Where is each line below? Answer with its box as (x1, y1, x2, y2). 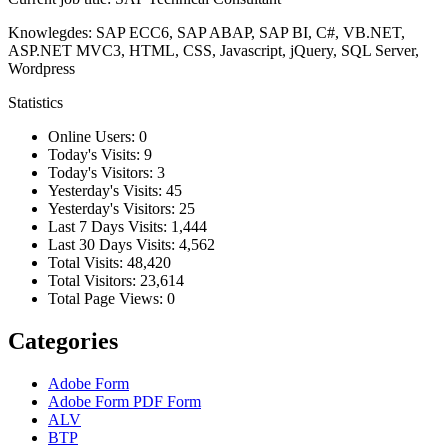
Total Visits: (48, 254, 127, 272)
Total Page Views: (48, 290, 167, 308)
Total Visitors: (48, 272, 140, 290)
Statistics (8, 94, 63, 112)
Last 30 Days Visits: (48, 236, 179, 254)
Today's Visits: (48, 146, 144, 164)
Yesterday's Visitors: (48, 200, 179, 218)
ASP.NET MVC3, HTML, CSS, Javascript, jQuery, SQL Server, (8, 42, 419, 60)
